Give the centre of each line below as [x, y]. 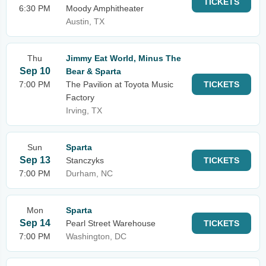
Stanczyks [85, 160]
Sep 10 [35, 71]
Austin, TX [85, 21]
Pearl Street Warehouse [111, 223]
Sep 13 [35, 160]
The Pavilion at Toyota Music [120, 84]
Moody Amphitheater [105, 8]
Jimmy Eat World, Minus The [123, 58]
